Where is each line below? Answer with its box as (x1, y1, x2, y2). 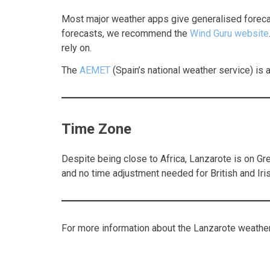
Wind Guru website (190, 27, 269, 39)
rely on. (61, 42, 92, 54)
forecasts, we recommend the (61, 27, 190, 39)
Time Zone (61, 120, 131, 137)
